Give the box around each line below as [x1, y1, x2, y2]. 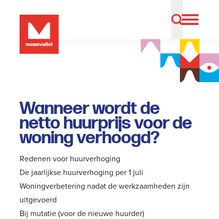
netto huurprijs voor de [20, 113, 192, 134]
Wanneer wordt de [20, 98, 160, 119]
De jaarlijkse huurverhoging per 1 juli [20, 167, 143, 177]
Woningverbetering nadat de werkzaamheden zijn [20, 180, 190, 191]
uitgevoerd [20, 194, 57, 205]
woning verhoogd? [20, 128, 159, 149]
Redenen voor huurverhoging [20, 153, 120, 164]
